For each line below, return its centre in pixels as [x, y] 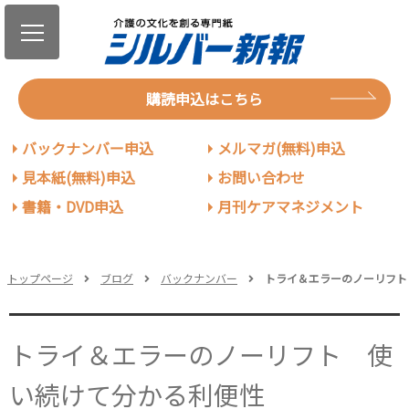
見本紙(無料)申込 [79, 177]
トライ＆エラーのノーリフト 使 [201, 354]
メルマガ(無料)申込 [282, 147]
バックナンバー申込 [88, 147]
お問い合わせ [262, 177]
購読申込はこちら [204, 98]
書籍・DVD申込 [73, 206]
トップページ [40, 278]
